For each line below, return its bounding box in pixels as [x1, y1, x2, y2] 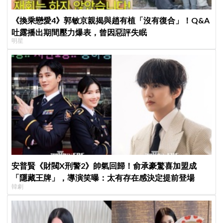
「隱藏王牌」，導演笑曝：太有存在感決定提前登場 [11, 172, 195, 182]
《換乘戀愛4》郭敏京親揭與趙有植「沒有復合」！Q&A [11, 15, 210, 25]
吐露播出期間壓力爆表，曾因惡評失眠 [11, 27, 147, 37]
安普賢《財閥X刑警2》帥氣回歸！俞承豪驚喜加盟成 [11, 160, 197, 170]
